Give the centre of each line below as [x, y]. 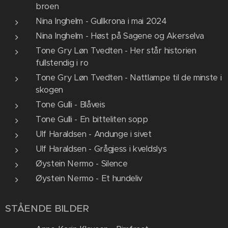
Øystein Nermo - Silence [83, 163]
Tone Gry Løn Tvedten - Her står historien [116, 50]
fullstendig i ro [63, 63]
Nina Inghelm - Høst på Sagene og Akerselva [121, 36]
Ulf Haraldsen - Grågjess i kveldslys [102, 149]
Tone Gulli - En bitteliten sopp [93, 119]
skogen [51, 90]
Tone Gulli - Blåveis [72, 104]
